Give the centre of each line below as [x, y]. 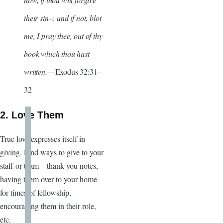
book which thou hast [57, 53]
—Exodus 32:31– [74, 71]
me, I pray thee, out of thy [63, 35]
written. [36, 71]
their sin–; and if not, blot [63, 17]
